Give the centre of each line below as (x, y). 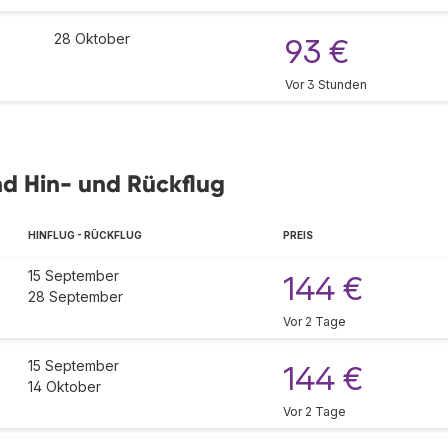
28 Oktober (92, 39)
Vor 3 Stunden (326, 85)
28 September (75, 297)
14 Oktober (64, 387)
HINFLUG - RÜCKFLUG (85, 235)
